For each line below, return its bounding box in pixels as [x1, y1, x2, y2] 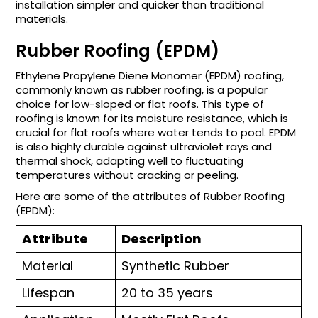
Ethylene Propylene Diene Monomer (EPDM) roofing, [16, 68, 285, 83]
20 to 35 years [121, 284, 214, 302]
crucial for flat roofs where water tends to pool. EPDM [16, 125, 297, 140]
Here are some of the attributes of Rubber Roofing [16, 189, 285, 204]
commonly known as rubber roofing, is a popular [16, 82, 268, 97]
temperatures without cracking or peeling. [16, 168, 239, 182]
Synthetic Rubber [121, 257, 230, 275]
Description [121, 230, 202, 248]
